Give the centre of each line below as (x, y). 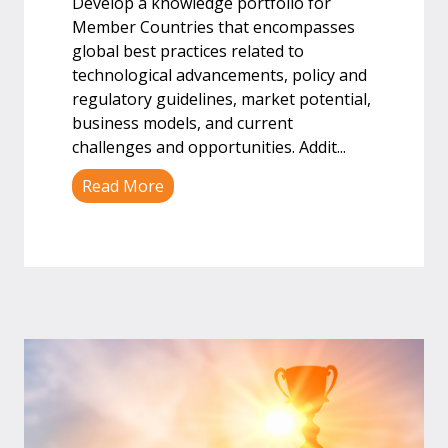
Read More (123, 186)
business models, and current (182, 123)
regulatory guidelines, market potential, (221, 99)
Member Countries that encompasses (213, 27)
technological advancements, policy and (219, 75)
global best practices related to (188, 51)
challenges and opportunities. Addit (204, 147)
